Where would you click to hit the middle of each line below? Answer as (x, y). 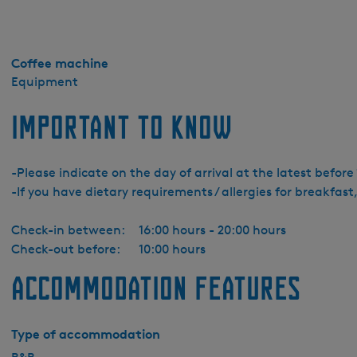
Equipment (45, 82)
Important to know (122, 127)
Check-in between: (68, 230)
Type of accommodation (86, 334)
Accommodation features (156, 288)
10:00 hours (172, 249)
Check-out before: (66, 249)
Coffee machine (60, 63)
